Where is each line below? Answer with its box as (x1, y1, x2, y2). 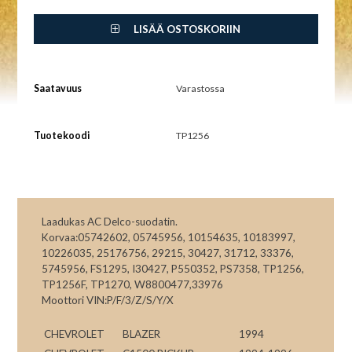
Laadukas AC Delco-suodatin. (42, 214, 178, 228)
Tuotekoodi (33, 130, 90, 142)
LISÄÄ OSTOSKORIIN (131, 23, 241, 36)
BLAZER (123, 327, 161, 340)
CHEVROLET (44, 327, 105, 340)
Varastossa (176, 82, 225, 95)
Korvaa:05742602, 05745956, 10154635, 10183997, (42, 230, 296, 244)
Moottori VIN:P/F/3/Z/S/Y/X (42, 293, 174, 306)
